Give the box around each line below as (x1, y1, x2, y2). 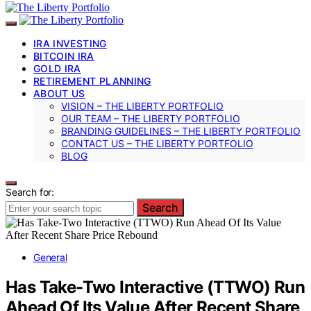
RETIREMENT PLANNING (33, 74, 151, 87)
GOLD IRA (33, 62, 81, 74)
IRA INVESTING (33, 37, 107, 49)
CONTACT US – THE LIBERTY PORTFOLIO (61, 137, 253, 149)
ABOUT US (33, 87, 85, 99)
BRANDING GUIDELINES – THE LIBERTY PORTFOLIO (61, 124, 301, 137)
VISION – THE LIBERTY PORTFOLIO (61, 99, 224, 112)
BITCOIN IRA (33, 49, 94, 62)
